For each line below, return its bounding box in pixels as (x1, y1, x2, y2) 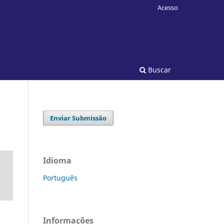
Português (43, 172, 77, 182)
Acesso (157, 2, 178, 12)
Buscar (146, 64, 171, 74)
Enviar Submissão (50, 113, 107, 122)
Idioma (43, 154, 71, 166)
